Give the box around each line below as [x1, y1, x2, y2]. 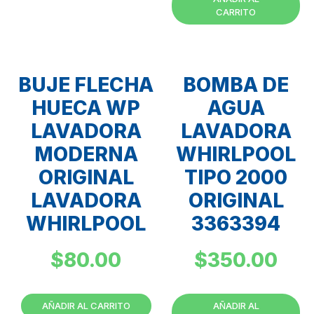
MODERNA [34, 142, 138, 167]
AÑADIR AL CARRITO [41, 300, 130, 312]
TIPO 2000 [184, 165, 287, 190]
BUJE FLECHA [18, 73, 153, 97]
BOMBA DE [183, 73, 289, 97]
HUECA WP [32, 96, 140, 121]
